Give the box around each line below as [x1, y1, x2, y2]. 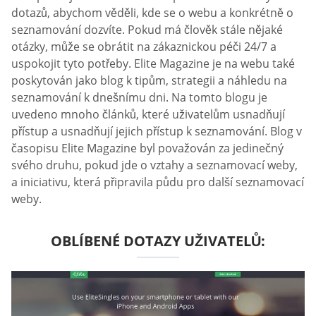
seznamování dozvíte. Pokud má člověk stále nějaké [11, 21, 283, 37]
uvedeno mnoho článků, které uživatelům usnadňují [11, 106, 285, 122]
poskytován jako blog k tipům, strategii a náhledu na [11, 72, 287, 88]
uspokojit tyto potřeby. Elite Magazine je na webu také [11, 55, 295, 71]
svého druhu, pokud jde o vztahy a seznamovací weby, [11, 157, 298, 173]
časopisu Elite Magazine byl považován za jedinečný [11, 140, 284, 156]
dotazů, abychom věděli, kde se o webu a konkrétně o [11, 4, 293, 20]
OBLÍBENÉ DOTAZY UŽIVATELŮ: [51, 231, 265, 250]
